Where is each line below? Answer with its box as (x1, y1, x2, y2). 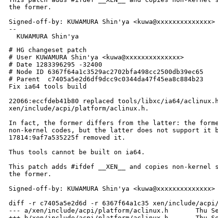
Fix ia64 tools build (9, 83, 87, 91)
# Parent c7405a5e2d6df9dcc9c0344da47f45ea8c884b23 (9, 75, 203, 83)
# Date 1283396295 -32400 (9, 61, 102, 69)
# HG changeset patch (9, 46, 87, 54)
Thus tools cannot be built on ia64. (9, 148, 145, 156)
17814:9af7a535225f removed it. (9, 134, 126, 142)
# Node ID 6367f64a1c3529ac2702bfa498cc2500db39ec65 (9, 68, 203, 76)
